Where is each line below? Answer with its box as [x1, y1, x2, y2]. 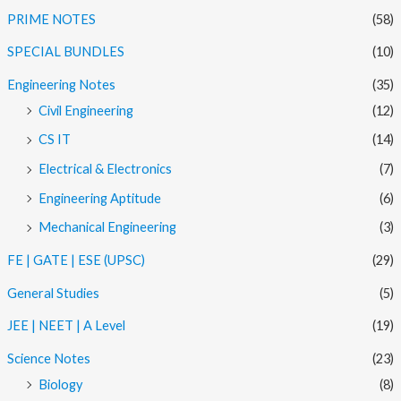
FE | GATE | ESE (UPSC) [6, 252, 145, 269]
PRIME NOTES [6, 11, 96, 27]
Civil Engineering [38, 102, 133, 118]
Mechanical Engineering [38, 219, 176, 235]
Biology [38, 376, 82, 392]
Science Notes [6, 350, 90, 366]
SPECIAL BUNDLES [6, 44, 124, 60]
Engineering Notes [6, 76, 115, 92]
